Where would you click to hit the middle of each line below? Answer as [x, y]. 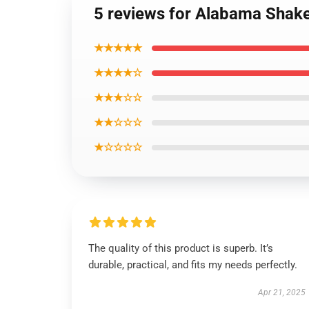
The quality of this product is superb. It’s [181, 248]
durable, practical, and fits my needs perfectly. [193, 265]
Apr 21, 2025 [281, 292]
